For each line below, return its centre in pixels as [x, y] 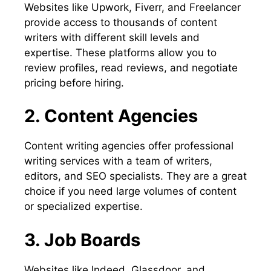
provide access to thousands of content [121, 22]
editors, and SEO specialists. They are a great [135, 176]
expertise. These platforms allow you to [120, 52]
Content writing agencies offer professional [129, 146]
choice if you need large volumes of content [130, 191]
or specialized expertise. [83, 207]
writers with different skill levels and [112, 37]
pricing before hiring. [74, 83]
